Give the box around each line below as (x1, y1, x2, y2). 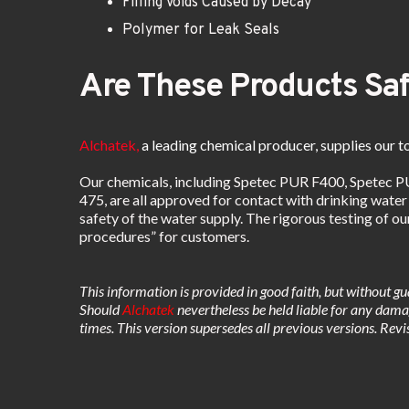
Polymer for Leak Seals (122, 21, 279, 40)
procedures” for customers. (79, 227, 252, 246)
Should (79, 300, 120, 319)
